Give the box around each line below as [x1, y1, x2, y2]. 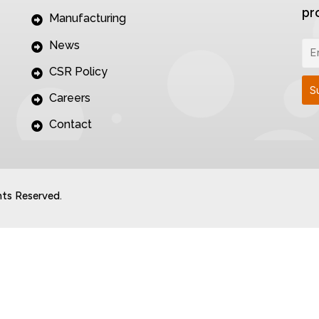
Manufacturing [48, 11, 126, 26]
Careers [48, 90, 90, 105]
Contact [48, 117, 92, 131]
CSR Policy [48, 64, 108, 78]
